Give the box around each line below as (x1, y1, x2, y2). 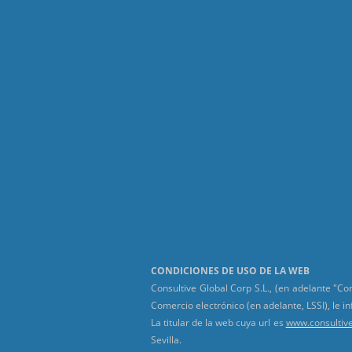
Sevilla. (151, 332, 184, 346)
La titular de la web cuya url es (151, 315, 286, 329)
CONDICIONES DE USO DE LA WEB (151, 263, 310, 277)
